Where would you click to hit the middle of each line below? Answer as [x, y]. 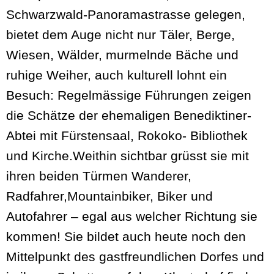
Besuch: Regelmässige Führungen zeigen [129, 95]
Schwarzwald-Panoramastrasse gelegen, [126, 15]
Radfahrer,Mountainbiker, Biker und [109, 196]
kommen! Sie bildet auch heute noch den [126, 237]
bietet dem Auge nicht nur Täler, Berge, [120, 35]
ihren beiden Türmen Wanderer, [99, 176]
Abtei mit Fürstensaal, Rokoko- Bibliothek [127, 136]
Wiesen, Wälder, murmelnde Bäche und [122, 55]
